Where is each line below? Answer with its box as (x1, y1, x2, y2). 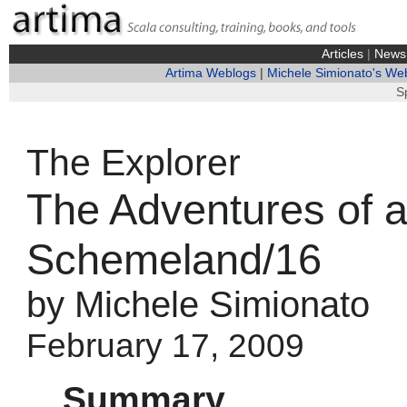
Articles (321, 47, 363, 61)
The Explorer (26, 142, 241, 184)
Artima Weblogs (165, 66, 257, 80)
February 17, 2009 (26, 326, 304, 364)
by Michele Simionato (26, 284, 370, 324)
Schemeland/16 (26, 235, 322, 283)
